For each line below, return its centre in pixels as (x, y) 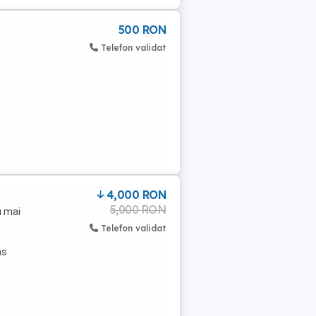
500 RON (142, 30)
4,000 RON (136, 195)
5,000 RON (138, 209)
